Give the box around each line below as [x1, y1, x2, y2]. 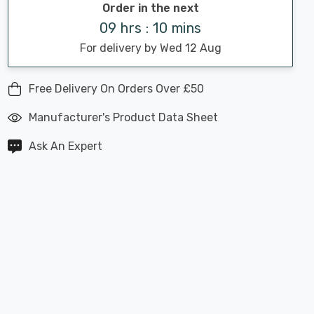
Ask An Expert [29, 139, 102, 153]
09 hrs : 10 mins [99, 20, 202, 36]
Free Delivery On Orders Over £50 [29, 82, 204, 95]
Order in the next [102, 1, 199, 15]
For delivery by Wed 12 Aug [79, 41, 221, 55]
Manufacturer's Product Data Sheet [29, 111, 218, 124]
